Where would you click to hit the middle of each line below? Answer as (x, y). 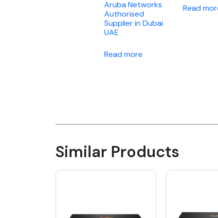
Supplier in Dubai (134, 23)
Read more (123, 54)
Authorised (124, 14)
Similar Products (118, 152)
